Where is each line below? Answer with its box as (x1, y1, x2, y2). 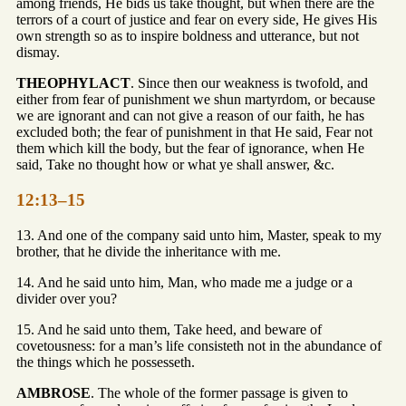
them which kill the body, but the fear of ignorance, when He (16, 140, 364, 157)
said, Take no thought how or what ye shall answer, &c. (16, 157, 334, 173)
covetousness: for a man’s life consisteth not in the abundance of (16, 337, 382, 353)
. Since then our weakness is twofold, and (130, 75, 368, 92)
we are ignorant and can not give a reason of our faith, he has (16, 108, 364, 124)
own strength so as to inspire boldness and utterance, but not (16, 28, 359, 44)
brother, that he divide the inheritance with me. (16, 243, 281, 259)
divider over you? (16, 290, 117, 306)
